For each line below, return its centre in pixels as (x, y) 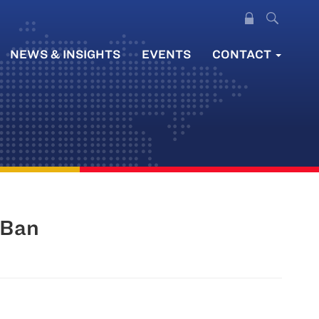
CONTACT (243, 54)
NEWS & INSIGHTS (65, 54)
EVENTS (166, 54)
